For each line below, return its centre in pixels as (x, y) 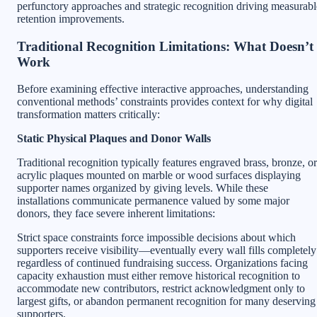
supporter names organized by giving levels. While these (143, 188)
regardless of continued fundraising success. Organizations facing (162, 263)
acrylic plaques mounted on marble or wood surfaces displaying (159, 175)
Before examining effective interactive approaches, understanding (163, 89)
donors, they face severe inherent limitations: (116, 214)
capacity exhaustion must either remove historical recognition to (158, 276)
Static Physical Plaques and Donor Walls (114, 139)
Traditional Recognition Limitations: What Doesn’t (165, 46)
